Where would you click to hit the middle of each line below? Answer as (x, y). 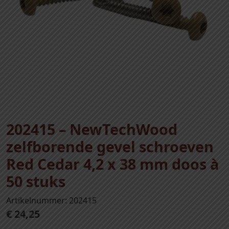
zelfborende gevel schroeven (110, 146)
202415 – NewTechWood (92, 129)
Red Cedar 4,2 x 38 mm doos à (112, 164)
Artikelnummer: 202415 (51, 200)
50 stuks (36, 181)
